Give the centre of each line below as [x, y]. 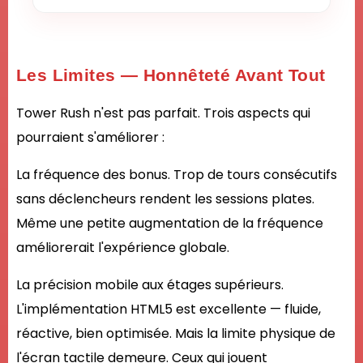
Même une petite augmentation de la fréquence [170, 224]
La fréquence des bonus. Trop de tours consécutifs [177, 175]
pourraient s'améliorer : [90, 138]
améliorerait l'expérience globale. [123, 248]
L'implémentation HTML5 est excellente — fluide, [169, 310]
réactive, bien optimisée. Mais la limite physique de [176, 334]
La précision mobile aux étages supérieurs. [150, 285]
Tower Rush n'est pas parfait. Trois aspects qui [163, 113]
